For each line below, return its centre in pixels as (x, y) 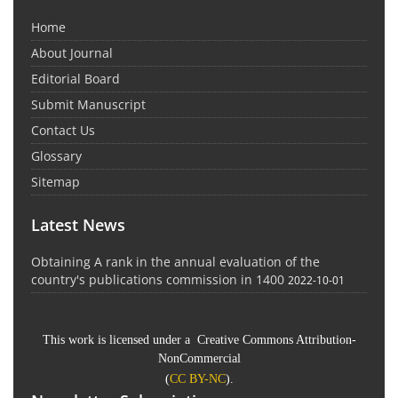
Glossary (56, 156)
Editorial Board (76, 79)
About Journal (72, 53)
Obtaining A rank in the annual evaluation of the (175, 262)
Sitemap (56, 182)
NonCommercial (199, 359)
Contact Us (63, 130)
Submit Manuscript (88, 104)
